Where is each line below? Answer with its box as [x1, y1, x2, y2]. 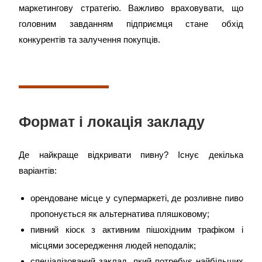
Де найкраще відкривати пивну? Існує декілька [19, 150, 243, 160]
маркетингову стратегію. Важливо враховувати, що [19, 3, 243, 13]
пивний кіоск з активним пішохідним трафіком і [30, 225, 243, 235]
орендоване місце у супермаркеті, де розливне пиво [30, 193, 243, 203]
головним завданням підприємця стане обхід [19, 19, 243, 29]
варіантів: [19, 166, 57, 175]
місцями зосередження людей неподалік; [30, 240, 196, 250]
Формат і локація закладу [19, 113, 205, 130]
